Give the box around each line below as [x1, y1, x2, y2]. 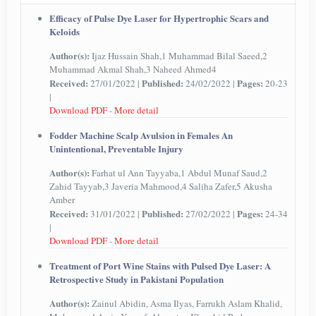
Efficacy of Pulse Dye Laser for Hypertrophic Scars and [49, 11, 269, 25]
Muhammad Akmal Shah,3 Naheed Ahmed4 [49, 63, 217, 75]
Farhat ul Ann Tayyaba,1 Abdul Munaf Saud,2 [91, 166, 267, 179]
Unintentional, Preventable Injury [49, 142, 183, 155]
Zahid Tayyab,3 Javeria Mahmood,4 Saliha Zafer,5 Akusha [49, 180, 272, 193]
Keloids [49, 25, 80, 38]
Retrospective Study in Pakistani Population [49, 272, 224, 286]
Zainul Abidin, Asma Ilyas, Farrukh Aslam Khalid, [91, 297, 282, 310]
